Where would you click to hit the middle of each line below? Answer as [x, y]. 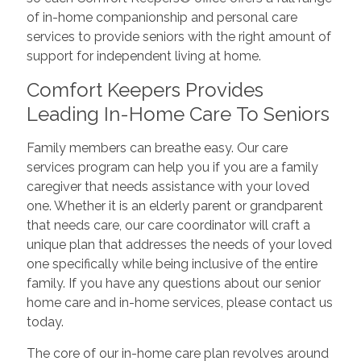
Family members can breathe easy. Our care [157, 147]
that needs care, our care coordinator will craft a [168, 225]
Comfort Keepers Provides [145, 89]
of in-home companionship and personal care [162, 17]
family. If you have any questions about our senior [173, 283]
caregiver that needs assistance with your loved [168, 186]
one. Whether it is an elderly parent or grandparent [174, 205]
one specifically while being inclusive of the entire [172, 263]
